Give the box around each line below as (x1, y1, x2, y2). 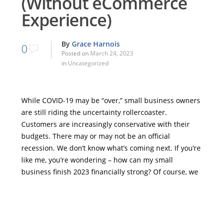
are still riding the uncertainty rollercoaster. (21, 108, 167, 117)
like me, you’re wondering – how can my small (21, 156, 173, 165)
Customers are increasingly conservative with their (21, 120, 190, 129)
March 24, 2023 (90, 49, 133, 57)
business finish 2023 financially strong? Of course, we (21, 167, 198, 176)
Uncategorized (67, 59, 109, 67)
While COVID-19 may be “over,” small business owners (21, 96, 200, 105)
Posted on (61, 49, 90, 57)
